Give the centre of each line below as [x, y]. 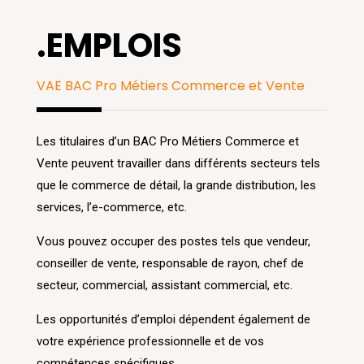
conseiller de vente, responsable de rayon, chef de [170, 264]
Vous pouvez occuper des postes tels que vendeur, [173, 242]
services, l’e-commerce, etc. [111, 208]
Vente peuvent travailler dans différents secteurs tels [178, 164]
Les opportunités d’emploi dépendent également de [173, 320]
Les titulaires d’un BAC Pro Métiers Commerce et [167, 142]
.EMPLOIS [109, 46]
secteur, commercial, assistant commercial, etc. [164, 286]
